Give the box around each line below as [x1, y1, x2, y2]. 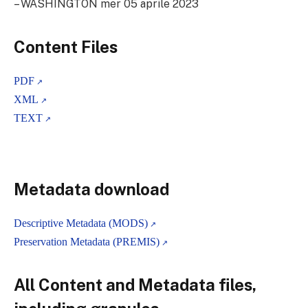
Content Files [14, 36, 118, 56]
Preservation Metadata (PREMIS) [14, 235, 159, 247]
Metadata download [14, 179, 169, 199]
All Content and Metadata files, [14, 275, 256, 295]
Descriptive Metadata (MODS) [14, 217, 148, 229]
